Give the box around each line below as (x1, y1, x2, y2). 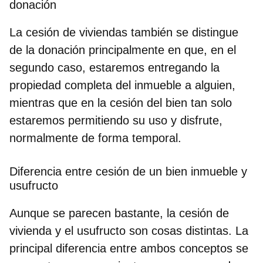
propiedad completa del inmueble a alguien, (9, 78, 235, 92)
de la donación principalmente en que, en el (9, 43, 236, 56)
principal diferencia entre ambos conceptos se (9, 241, 248, 255)
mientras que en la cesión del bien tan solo (9, 96, 232, 109)
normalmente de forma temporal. (9, 131, 181, 144)
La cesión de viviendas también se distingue (9, 25, 238, 39)
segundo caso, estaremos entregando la (9, 60, 220, 74)
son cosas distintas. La (129, 224, 248, 237)
